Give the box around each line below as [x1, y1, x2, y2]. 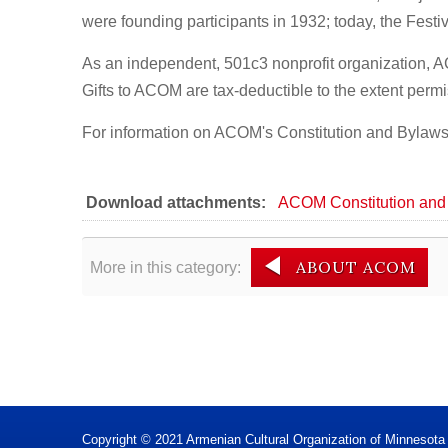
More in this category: [90, 259, 241, 276]
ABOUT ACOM [296, 257, 416, 277]
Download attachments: [86, 194, 266, 211]
